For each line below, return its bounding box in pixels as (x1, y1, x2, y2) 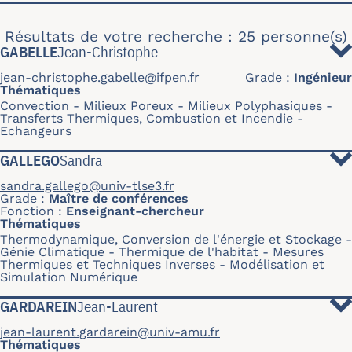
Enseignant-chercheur (66, 203, 204, 218)
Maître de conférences (49, 191, 189, 206)
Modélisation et (229, 257, 324, 272)
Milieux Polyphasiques (188, 98, 322, 113)
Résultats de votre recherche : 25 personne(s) (5, 27, 347, 46)
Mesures (273, 244, 324, 259)
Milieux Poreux (83, 98, 174, 113)
